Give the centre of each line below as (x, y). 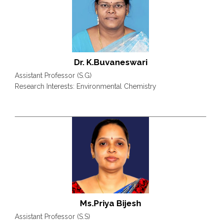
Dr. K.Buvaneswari (110, 62)
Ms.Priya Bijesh (110, 203)
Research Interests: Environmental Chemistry (86, 87)
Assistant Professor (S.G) (53, 76)
